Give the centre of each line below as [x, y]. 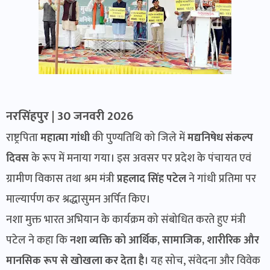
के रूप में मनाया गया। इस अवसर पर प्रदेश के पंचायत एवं [140, 159]
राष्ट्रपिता [23, 138]
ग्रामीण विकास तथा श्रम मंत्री [61, 179]
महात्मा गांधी [65, 138]
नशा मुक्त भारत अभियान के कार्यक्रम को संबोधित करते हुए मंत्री [126, 220]
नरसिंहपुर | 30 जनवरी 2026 [70, 116]
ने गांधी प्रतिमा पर [221, 179]
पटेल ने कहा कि [38, 240]
